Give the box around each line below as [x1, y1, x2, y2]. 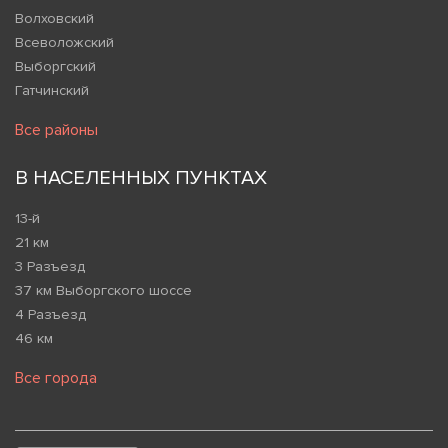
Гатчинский [15, 82, 89, 100]
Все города [15, 368, 97, 389]
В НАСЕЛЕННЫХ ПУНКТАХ [15, 166, 267, 191]
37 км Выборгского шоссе [15, 282, 192, 300]
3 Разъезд [15, 258, 85, 276]
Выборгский [15, 58, 96, 76]
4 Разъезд [15, 306, 86, 324]
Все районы [15, 120, 98, 141]
